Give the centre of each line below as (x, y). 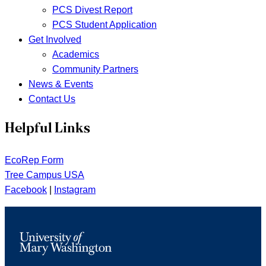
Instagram (75, 189)
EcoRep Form (34, 160)
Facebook (26, 189)
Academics (76, 54)
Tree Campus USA (45, 175)
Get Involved (55, 39)
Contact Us (52, 99)
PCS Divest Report (92, 9)
